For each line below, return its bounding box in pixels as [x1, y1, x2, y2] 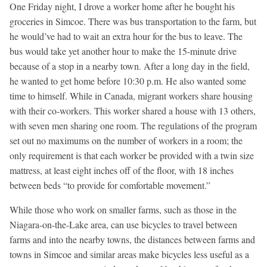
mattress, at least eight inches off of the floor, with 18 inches [10, 163, 234, 176]
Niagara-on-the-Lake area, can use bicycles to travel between [10, 218, 237, 231]
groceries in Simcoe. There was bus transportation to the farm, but [10, 14, 256, 27]
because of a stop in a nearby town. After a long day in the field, [10, 59, 250, 72]
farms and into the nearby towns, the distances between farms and [10, 232, 255, 246]
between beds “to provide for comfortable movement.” [10, 178, 210, 191]
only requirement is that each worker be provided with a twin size [10, 148, 254, 162]
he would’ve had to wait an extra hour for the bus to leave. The [10, 29, 243, 42]
